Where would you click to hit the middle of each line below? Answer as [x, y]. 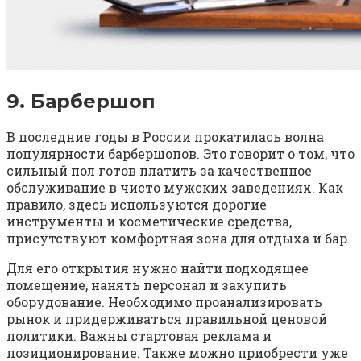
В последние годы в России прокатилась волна [165, 137]
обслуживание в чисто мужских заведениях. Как [175, 188]
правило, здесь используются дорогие [137, 205]
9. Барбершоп [81, 101]
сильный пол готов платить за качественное [159, 171]
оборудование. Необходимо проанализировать [164, 302]
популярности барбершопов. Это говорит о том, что [180, 154]
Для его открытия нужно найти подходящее [158, 268]
